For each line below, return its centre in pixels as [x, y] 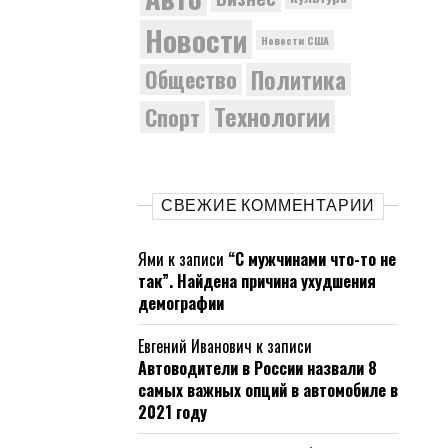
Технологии [272, 116]
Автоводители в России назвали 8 [257, 368]
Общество [191, 79]
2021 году [172, 412]
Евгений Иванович [195, 346]
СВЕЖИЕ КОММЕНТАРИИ [268, 205]
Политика [298, 79]
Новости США [295, 39]
